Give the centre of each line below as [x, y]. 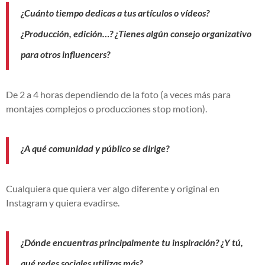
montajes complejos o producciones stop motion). [106, 108]
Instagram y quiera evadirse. [63, 202]
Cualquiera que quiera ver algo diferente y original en [113, 188]
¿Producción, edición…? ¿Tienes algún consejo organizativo [136, 33]
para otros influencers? [65, 54]
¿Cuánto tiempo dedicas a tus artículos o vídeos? [115, 12]
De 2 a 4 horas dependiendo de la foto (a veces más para [118, 94]
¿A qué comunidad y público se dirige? [95, 148]
